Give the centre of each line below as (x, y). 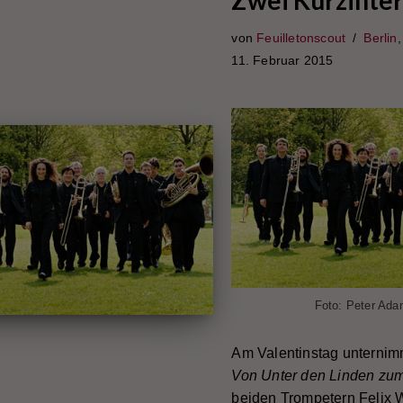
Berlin (381, 38)
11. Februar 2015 (282, 60)
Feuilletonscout (301, 38)
